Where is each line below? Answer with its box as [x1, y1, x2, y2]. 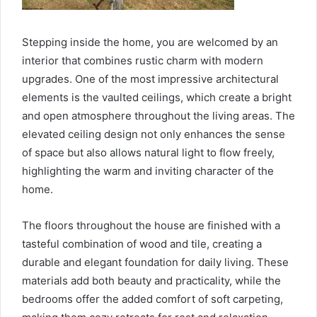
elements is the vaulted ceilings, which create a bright [22, 90, 292, 104]
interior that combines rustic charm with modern [22, 53, 263, 67]
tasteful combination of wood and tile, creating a [22, 236, 262, 250]
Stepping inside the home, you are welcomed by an [22, 35, 278, 49]
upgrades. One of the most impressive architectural [22, 71, 279, 86]
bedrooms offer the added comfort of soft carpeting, [22, 292, 283, 306]
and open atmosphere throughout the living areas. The [22, 108, 295, 122]
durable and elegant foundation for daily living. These [22, 255, 289, 269]
